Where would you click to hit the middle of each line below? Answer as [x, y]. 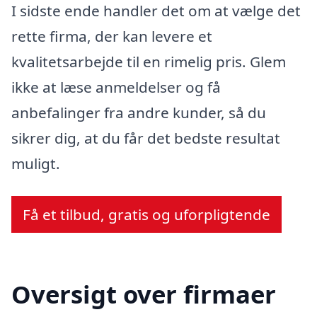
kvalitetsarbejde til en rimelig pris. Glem [149, 61]
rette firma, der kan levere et [112, 36]
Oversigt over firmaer [144, 294]
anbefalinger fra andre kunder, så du [139, 112]
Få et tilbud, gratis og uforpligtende [146, 214]
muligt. [36, 163]
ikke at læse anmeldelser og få [116, 87]
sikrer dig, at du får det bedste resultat [146, 138]
